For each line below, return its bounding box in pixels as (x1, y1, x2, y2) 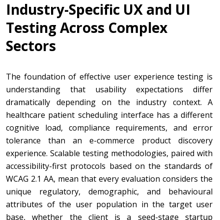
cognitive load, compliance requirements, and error (6, 122, 213, 133)
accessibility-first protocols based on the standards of (6, 160, 213, 171)
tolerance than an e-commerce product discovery (6, 135, 213, 146)
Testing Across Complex (6, 18, 167, 37)
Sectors (6, 36, 56, 55)
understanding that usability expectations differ (6, 83, 213, 95)
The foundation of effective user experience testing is (6, 71, 213, 82)
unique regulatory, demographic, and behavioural (6, 186, 213, 197)
